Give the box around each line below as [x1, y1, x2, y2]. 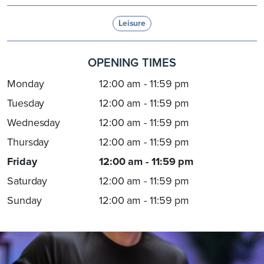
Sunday [7, 193, 42, 209]
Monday [7, 76, 44, 92]
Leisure [118, 17, 146, 30]
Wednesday [7, 115, 61, 131]
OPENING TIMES [87, 54, 177, 72]
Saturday [7, 173, 48, 189]
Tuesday [7, 95, 45, 111]
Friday [7, 154, 37, 170]
